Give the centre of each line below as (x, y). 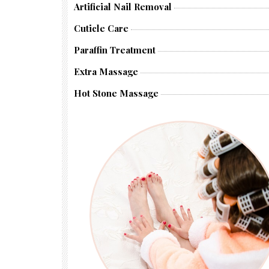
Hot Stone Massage (116, 93)
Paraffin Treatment (115, 50)
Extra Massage (106, 71)
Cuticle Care (101, 28)
